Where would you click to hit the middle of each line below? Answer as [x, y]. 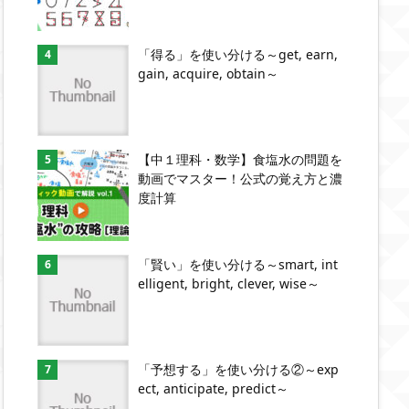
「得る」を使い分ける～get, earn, [238, 54]
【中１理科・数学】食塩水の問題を [240, 159]
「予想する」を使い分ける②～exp [238, 369]
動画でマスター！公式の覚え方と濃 [240, 178]
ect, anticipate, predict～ [213, 388]
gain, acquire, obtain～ [208, 73]
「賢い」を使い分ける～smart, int [238, 264]
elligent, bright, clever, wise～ [229, 283]
